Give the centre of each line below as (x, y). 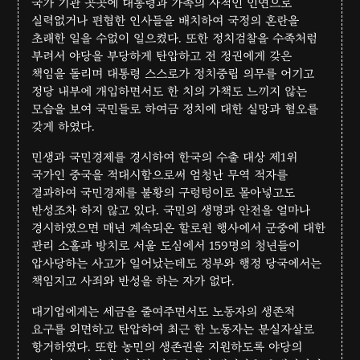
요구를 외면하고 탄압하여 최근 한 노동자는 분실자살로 (173, 329)
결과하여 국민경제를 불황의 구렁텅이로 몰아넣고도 (164, 192)
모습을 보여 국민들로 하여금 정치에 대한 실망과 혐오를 (175, 109)
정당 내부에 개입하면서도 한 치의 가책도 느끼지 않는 (170, 91)
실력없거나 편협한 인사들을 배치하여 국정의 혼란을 (166, 20)
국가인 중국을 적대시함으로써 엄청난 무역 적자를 (160, 175)
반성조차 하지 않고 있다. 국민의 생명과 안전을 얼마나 (171, 210)
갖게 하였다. (63, 127)
